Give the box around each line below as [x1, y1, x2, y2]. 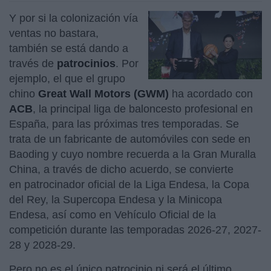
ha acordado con [172, 87, 253, 100]
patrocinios [57, 57, 116, 70]
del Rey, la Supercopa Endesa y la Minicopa [9, 193, 222, 206]
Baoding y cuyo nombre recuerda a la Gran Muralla [9, 148, 256, 160]
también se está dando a [9, 42, 128, 54]
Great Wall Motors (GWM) [38, 87, 172, 100]
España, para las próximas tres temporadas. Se [9, 117, 239, 130]
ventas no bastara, [9, 27, 99, 39]
